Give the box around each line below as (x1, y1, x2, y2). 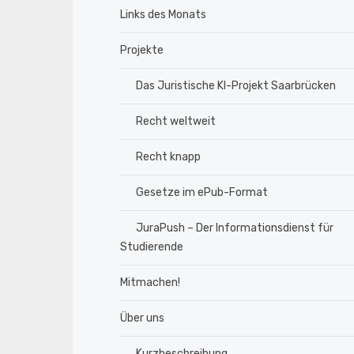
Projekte (120, 43, 164, 58)
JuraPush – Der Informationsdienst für (136, 221, 333, 235)
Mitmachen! (120, 276, 180, 290)
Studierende (120, 240, 183, 254)
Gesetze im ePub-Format (136, 186, 268, 200)
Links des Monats (120, 8, 206, 22)
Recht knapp (136, 150, 201, 164)
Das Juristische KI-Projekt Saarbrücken (136, 79, 336, 93)
